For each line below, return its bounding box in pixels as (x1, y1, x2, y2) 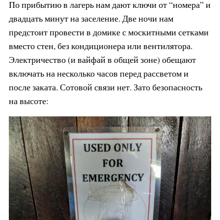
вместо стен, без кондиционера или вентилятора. (8, 39, 192, 52)
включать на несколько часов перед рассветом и (8, 67, 189, 79)
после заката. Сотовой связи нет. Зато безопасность (8, 81, 202, 93)
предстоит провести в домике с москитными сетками (8, 26, 209, 38)
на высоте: (8, 94, 49, 107)
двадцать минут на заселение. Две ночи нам (8, 12, 173, 24)
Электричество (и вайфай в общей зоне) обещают (8, 53, 196, 65)
